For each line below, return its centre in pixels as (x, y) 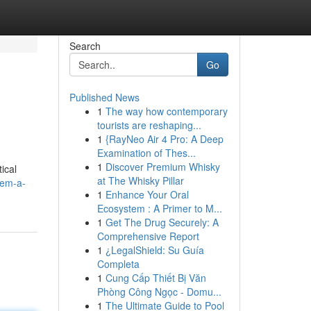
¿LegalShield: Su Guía (154, 250)
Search (85, 46)
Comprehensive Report (148, 236)
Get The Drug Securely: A (162, 222)
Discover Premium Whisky (162, 167)
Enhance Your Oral (147, 194)
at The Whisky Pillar (140, 180)
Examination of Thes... (146, 153)
